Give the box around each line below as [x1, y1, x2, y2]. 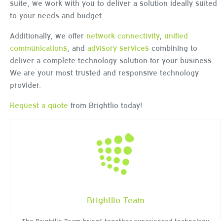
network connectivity [86, 30, 159, 40]
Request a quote [10, 99, 68, 110]
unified [164, 30, 188, 40]
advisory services [87, 42, 149, 52]
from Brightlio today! [68, 99, 143, 110]
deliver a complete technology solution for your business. [10, 54, 214, 65]
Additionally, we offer [10, 30, 86, 40]
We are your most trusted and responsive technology [10, 67, 199, 77]
